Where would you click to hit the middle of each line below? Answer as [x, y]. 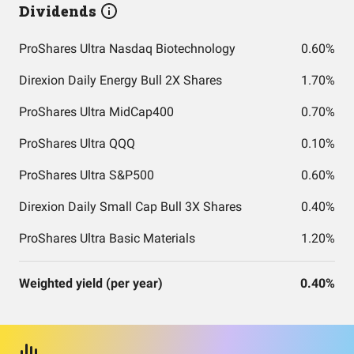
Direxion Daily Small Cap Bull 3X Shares [130, 207]
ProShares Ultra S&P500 [87, 175]
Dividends [59, 11]
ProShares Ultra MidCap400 [96, 112]
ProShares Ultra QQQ [77, 143]
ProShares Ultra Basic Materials [107, 238]
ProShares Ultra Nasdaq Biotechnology [127, 49]
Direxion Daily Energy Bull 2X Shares [121, 80]
